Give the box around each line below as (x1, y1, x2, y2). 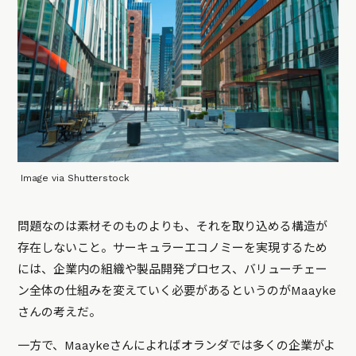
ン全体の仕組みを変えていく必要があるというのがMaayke (17, 284, 337, 299)
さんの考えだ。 (17, 305, 102, 320)
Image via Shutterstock (21, 172, 130, 184)
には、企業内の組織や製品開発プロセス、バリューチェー (17, 262, 328, 277)
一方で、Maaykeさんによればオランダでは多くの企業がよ (17, 339, 336, 354)
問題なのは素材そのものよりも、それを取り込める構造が (17, 219, 328, 234)
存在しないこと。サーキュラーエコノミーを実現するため (17, 241, 328, 256)
